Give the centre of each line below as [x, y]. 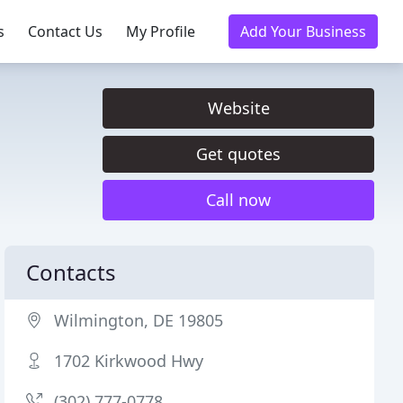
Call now [238, 200]
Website [238, 108]
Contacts [72, 272]
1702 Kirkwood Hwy [129, 361]
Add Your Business [303, 31]
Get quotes [238, 154]
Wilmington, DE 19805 [139, 320]
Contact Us [65, 31]
